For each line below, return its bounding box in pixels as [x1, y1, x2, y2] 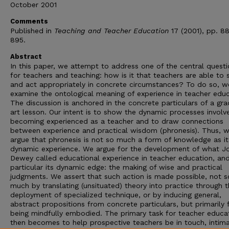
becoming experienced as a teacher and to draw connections [10, 117, 223, 125]
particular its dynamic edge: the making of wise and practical [10, 163, 222, 171]
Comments [10, 17, 48, 25]
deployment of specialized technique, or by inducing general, [10, 191, 221, 199]
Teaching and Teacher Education [54, 27, 169, 35]
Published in [10, 27, 54, 35]
